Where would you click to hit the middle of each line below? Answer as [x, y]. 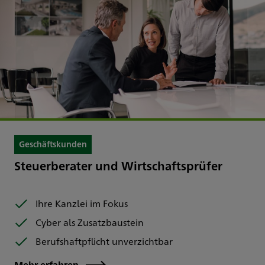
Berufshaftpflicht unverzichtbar [104, 241]
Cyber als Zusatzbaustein [90, 222]
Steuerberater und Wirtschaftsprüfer [118, 165]
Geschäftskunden [53, 143]
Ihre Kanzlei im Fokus [82, 203]
